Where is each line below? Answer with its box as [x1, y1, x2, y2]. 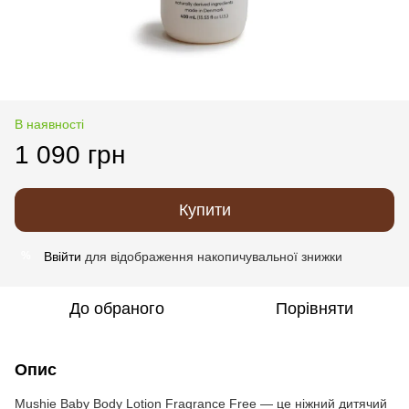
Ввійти [44, 248, 81, 264]
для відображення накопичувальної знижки [81, 248, 342, 264]
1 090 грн [15, 140, 125, 169]
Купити [178, 200, 231, 219]
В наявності [15, 116, 84, 131]
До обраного [69, 299, 164, 318]
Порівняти [275, 299, 353, 318]
